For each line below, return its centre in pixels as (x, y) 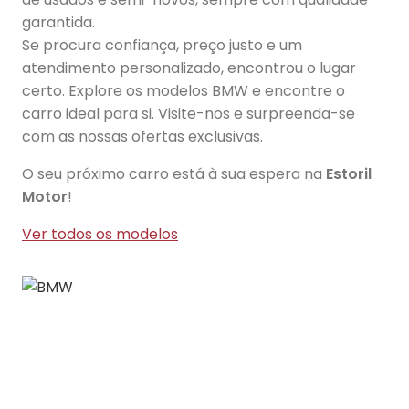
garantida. (58, 22)
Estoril (349, 174)
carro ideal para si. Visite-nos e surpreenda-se (189, 114)
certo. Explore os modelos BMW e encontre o (184, 91)
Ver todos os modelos (100, 234)
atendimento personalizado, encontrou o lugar (189, 68)
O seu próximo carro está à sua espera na (174, 174)
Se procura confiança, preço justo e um (162, 45)
